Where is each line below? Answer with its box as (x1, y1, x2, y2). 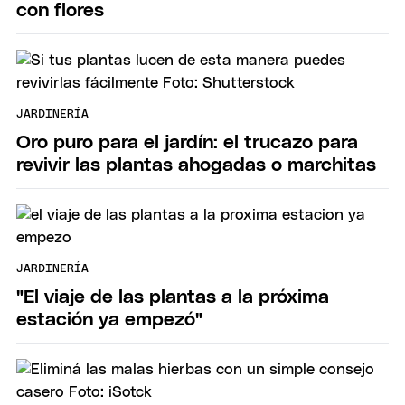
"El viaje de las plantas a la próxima (16, 287, 329, 306)
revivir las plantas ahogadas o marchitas (16, 155, 376, 174)
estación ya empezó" (16, 309, 202, 329)
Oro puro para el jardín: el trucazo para (16, 132, 358, 152)
